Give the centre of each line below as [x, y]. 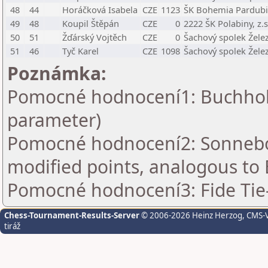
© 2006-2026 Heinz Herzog [191, 215]
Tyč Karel [80, 51]
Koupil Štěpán [91, 23]
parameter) [54, 120]
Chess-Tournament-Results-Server [72, 215]
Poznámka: [57, 73]
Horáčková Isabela [100, 10]
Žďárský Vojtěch [95, 37]
